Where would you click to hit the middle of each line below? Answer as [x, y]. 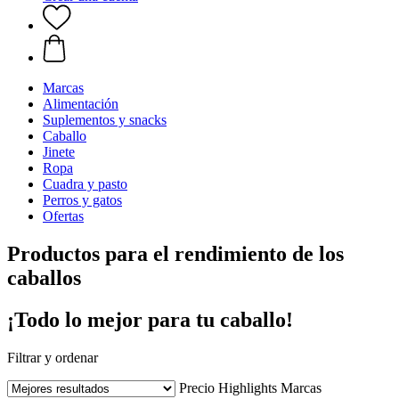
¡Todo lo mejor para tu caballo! [150, 319]
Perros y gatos [82, 200]
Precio [197, 387]
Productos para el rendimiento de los [175, 253]
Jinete [59, 152]
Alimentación [81, 104]
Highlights [248, 387]
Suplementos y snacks [105, 120]
